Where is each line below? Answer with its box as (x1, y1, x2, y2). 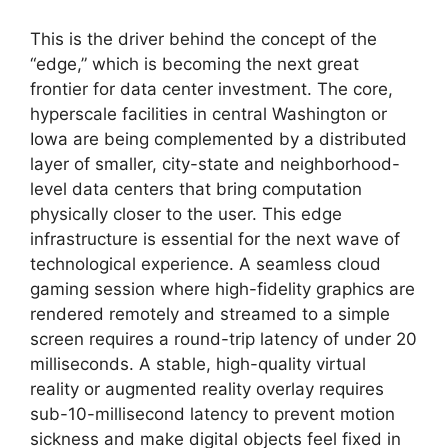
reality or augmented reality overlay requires (30, 379, 384, 400)
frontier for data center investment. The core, (30, 79, 393, 100)
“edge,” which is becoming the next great (30, 54, 359, 75)
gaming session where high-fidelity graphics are (30, 279, 415, 300)
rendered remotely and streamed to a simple (30, 304, 390, 325)
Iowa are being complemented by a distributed (30, 129, 407, 150)
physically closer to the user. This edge (30, 204, 342, 225)
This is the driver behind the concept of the (30, 29, 377, 50)
